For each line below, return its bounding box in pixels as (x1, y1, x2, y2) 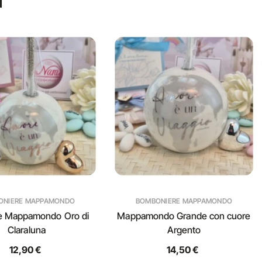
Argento (167, 224, 201, 236)
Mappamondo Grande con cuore (117, 210, 251, 222)
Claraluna (8, 224, 46, 236)
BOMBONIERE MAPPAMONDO (135, 196, 233, 205)
